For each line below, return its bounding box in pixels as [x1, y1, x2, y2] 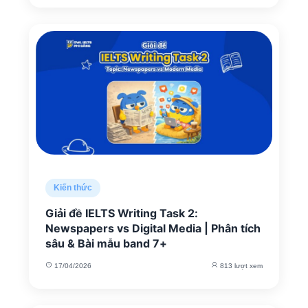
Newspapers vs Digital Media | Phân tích [45, 221, 261, 235]
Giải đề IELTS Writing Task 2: [45, 206, 198, 220]
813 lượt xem [218, 262, 263, 269]
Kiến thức [54, 183, 92, 192]
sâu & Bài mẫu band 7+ [45, 236, 167, 250]
